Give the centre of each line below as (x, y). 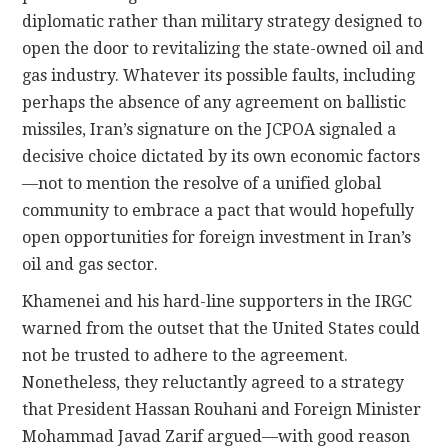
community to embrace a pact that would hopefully (218, 211)
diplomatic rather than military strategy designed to (222, 22)
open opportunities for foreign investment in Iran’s (217, 238)
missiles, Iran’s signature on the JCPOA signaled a (209, 130)
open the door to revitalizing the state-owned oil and (223, 49)
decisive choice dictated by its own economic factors (221, 157)
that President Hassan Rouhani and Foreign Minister (222, 410)
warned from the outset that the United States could (221, 329)
